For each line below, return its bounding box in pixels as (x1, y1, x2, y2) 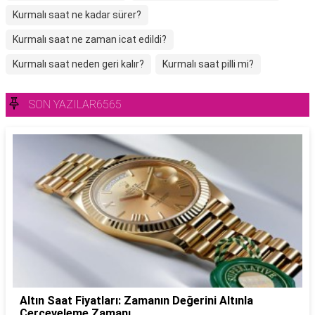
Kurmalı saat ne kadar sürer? (13, 9, 141, 20)
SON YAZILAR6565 (29, 98, 122, 111)
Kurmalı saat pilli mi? (162, 58, 254, 70)
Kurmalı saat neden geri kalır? (13, 58, 144, 70)
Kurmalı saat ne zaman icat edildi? (13, 34, 167, 45)
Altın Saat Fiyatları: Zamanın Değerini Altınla (20, 293, 253, 307)
